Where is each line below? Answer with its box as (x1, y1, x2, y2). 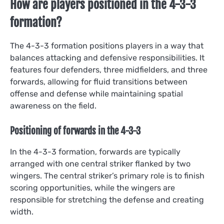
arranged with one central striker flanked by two (10, 158, 190, 168)
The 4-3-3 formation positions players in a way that (10, 40, 203, 50)
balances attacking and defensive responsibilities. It (10, 52, 204, 62)
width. (10, 206, 33, 216)
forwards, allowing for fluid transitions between (10, 76, 187, 86)
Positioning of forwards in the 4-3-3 (10, 124, 140, 137)
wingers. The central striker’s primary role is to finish (10, 170, 204, 180)
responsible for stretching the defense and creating (10, 194, 204, 204)
